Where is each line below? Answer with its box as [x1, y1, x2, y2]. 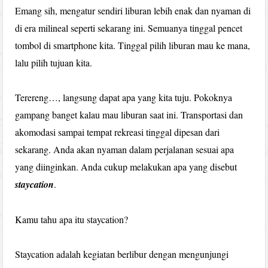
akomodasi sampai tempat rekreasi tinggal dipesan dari [15, 125, 220, 138]
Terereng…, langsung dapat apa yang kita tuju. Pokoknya [15, 90, 233, 103]
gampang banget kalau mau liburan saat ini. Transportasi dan [15, 108, 243, 121]
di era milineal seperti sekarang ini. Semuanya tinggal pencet [15, 21, 243, 34]
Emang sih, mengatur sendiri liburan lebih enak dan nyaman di [15, 4, 251, 17]
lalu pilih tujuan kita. [15, 56, 93, 69]
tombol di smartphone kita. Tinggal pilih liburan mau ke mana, [15, 38, 251, 51]
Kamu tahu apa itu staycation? [15, 212, 129, 226]
